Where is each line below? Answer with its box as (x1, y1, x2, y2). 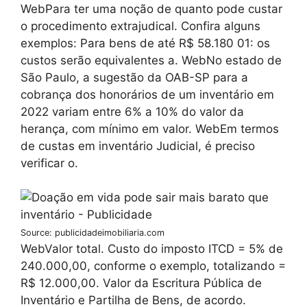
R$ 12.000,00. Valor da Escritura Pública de (21, 276, 262, 291)
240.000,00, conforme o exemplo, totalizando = (21, 259, 286, 273)
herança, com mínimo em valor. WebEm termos (21, 121, 279, 136)
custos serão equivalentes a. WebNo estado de (21, 53, 282, 67)
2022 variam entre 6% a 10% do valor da (21, 104, 244, 119)
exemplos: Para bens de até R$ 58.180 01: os (21, 36, 270, 50)
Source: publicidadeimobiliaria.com (21, 228, 164, 238)
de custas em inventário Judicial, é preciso (21, 138, 255, 153)
